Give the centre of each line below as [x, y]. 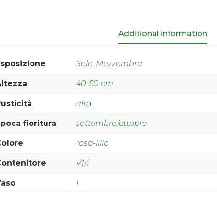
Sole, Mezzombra [109, 64]
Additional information [163, 34]
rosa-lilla [93, 143]
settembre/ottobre [112, 124]
